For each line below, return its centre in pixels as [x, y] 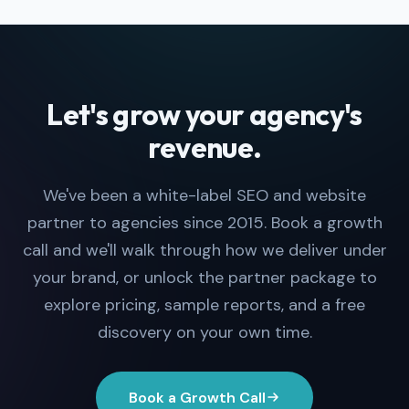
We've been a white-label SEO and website [204, 195]
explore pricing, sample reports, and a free [204, 304]
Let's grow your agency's [204, 114]
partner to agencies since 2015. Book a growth [204, 222]
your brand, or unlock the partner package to [204, 277]
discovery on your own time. [204, 332]
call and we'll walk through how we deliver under [204, 250]
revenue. [204, 147]
